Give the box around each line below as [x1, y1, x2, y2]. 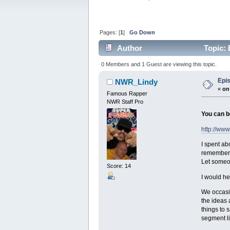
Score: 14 [106, 163, 131, 169]
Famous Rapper [106, 90, 147, 97]
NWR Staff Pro [106, 98, 143, 105]
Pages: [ [100, 29, 121, 35]
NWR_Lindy [115, 77, 158, 86]
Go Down [129, 29, 156, 35]
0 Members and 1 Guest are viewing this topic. [101, 61, 217, 67]
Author [117, 44, 143, 53]
